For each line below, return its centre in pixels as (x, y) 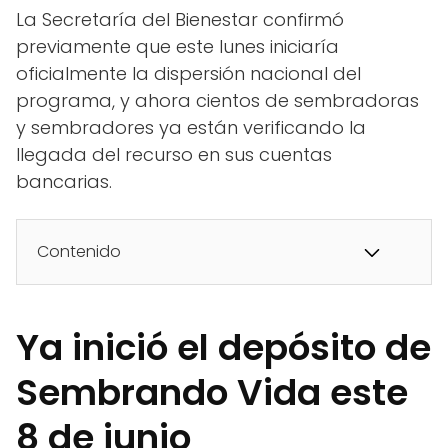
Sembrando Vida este (212, 393)
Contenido (79, 252)
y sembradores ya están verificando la (191, 128)
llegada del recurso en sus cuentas (174, 155)
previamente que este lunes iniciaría (177, 47)
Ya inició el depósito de (223, 348)
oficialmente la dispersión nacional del (188, 74)
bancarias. (64, 182)
